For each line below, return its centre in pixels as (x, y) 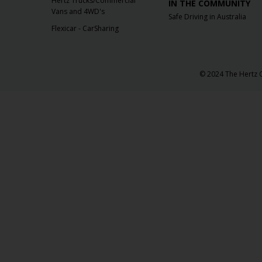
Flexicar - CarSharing (85, 29)
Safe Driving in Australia (207, 17)
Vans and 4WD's (78, 12)
